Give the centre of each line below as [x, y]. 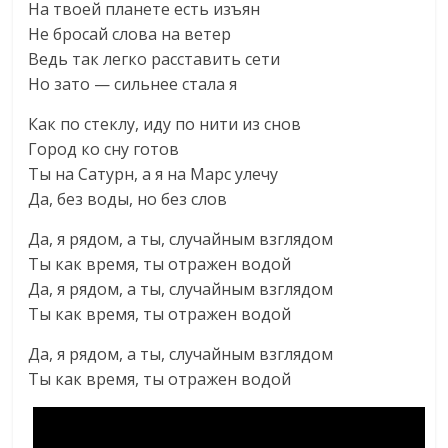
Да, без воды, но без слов [128, 199]
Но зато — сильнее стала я [133, 84]
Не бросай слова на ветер [130, 34]
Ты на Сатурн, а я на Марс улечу [153, 174]
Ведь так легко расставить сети [154, 59]
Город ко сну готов [104, 149]
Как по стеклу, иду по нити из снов [165, 124]
